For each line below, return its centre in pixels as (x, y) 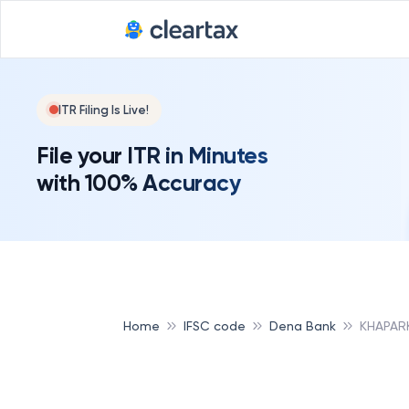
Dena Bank (303, 325)
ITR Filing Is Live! (104, 110)
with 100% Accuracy (138, 183)
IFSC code (215, 325)
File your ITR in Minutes (152, 155)
